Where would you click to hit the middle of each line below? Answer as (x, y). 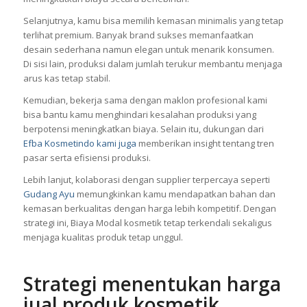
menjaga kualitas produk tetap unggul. (103, 237)
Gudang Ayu (49, 194)
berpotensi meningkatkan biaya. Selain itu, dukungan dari (143, 129)
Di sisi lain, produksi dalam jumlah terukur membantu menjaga (152, 63)
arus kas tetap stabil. (66, 78)
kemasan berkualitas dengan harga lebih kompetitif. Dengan (149, 209)
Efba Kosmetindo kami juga (79, 144)
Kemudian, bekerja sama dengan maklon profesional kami (145, 100)
